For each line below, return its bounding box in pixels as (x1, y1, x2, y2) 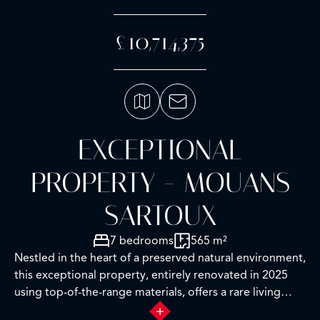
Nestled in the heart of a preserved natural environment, (14, 251, 306, 265)
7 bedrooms (110, 234, 174, 248)
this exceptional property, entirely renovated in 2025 (14, 268, 288, 282)
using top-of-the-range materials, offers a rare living (14, 285, 281, 299)
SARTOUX (104, 199, 216, 232)
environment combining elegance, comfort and (14, 302, 259, 316)
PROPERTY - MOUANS (30, 166, 290, 199)
